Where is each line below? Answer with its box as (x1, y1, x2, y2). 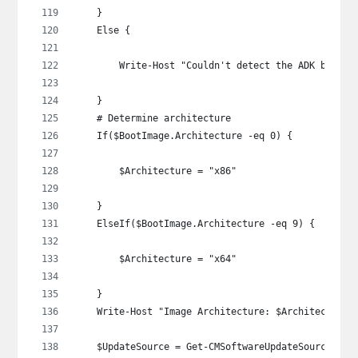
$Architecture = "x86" (74, 165, 237, 177)
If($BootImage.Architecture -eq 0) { (74, 129, 293, 141)
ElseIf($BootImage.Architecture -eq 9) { (74, 217, 316, 229)
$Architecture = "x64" (74, 253, 237, 265)
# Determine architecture (74, 112, 232, 124)
